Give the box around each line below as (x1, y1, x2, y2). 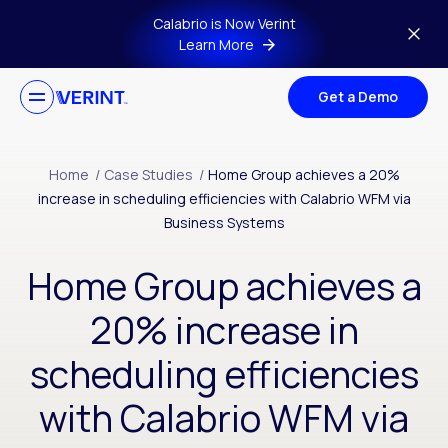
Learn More (178, 35, 254, 54)
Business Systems (163, 213, 285, 232)
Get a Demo (318, 87, 398, 106)
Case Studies (103, 165, 193, 184)
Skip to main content (20, 11, 202, 37)
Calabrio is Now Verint (152, 14, 296, 33)
